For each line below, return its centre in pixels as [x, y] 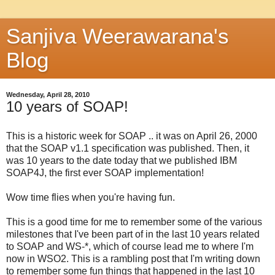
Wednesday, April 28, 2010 [48, 95]
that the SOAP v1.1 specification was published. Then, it [128, 148]
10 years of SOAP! [67, 107]
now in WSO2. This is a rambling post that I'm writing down [133, 258]
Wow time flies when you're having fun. [91, 197]
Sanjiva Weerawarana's [118, 36]
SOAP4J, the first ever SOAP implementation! [105, 172]
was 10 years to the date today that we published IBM [122, 160]
